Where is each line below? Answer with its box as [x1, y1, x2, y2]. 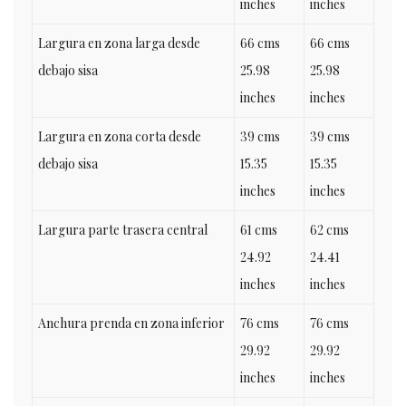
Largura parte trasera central [38, 221, 208, 238]
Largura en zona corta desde [38, 128, 201, 145]
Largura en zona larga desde [38, 34, 200, 52]
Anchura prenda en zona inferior [38, 314, 225, 332]
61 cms [240, 221, 277, 238]
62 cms [310, 221, 349, 238]
